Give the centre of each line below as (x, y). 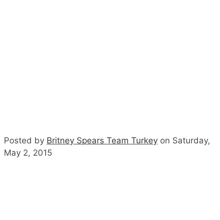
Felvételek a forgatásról (110, 172)
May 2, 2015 (28, 40)
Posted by (25, 28)
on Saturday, (184, 28)
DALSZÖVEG (110, 125)
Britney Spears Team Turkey (102, 28)
